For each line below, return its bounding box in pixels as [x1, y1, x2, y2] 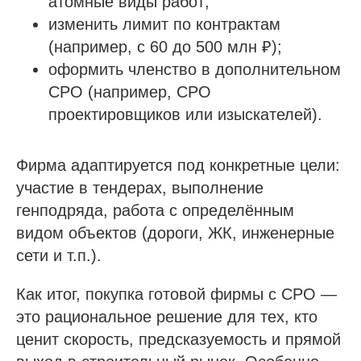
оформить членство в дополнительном [48, 60, 341, 78]
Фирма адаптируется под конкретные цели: [16, 156, 340, 174]
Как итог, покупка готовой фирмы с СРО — [16, 285, 337, 303]
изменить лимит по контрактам [48, 15, 280, 33]
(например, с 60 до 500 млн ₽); [48, 38, 282, 56]
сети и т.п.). [16, 247, 102, 264]
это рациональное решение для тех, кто [16, 308, 317, 326]
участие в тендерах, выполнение [16, 179, 263, 197]
